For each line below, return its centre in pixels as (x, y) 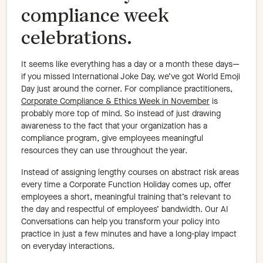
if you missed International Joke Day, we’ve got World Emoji (131, 77)
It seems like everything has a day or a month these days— (130, 65)
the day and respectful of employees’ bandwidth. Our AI (125, 210)
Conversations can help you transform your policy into (120, 222)
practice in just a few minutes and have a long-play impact (129, 234)
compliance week (95, 15)
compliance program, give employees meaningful (112, 139)
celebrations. (77, 38)
